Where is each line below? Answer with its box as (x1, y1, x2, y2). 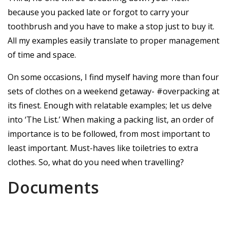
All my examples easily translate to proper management (8, 35, 219, 47)
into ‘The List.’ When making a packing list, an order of (8, 114, 214, 126)
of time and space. (8, 49, 76, 61)
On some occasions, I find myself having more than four (8, 71, 219, 83)
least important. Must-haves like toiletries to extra (8, 142, 198, 154)
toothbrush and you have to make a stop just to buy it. (8, 21, 214, 32)
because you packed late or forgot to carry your (8, 7, 189, 18)
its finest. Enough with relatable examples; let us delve (8, 100, 212, 111)
